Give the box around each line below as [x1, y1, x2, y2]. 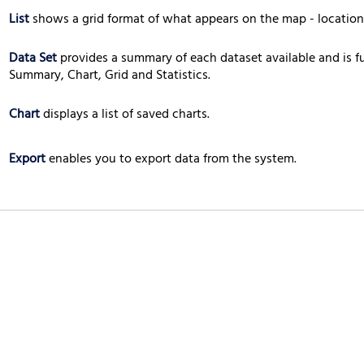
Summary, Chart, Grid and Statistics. [9, 67, 210, 81]
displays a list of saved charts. [43, 106, 210, 120]
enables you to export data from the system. [49, 151, 297, 165]
